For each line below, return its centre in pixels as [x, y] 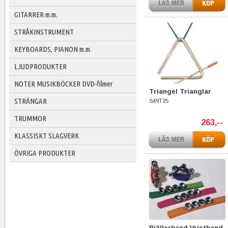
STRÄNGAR [31, 101]
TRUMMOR [30, 118]
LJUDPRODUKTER [40, 66]
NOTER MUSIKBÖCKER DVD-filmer [64, 84]
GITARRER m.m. [36, 15]
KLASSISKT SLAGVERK [47, 136]
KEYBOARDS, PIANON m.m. [53, 49]
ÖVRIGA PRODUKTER [45, 153]
